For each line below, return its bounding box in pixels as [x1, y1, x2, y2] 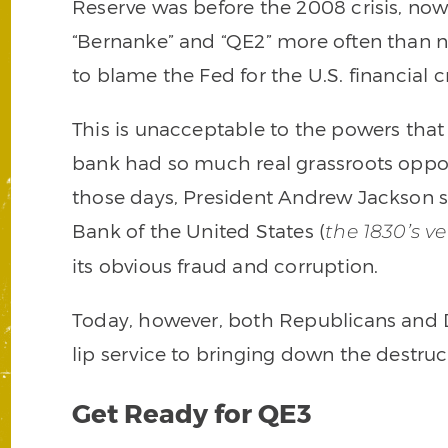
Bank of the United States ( [72, 219, 326, 243]
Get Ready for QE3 [72, 397, 324, 429]
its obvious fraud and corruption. [72, 254, 379, 278]
